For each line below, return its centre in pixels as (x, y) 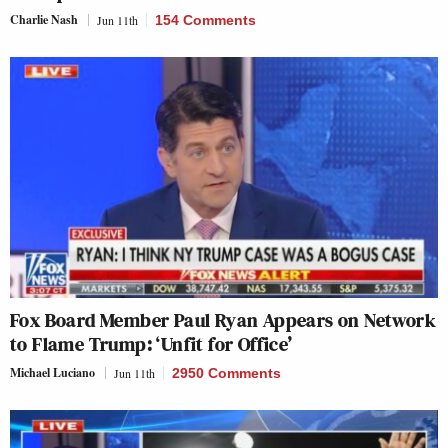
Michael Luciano (52, 372)
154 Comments (205, 20)
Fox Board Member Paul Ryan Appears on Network (223, 319)
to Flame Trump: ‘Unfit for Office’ (153, 343)
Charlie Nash (44, 19)
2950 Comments (226, 372)
